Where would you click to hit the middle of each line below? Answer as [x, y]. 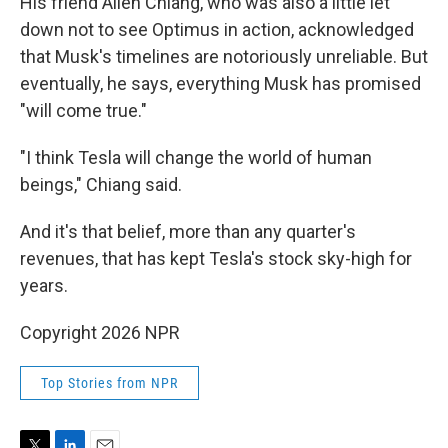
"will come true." [83, 110]
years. [44, 285]
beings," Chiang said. [101, 184]
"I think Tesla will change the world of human [196, 157]
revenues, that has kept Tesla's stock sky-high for [216, 258]
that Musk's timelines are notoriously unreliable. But [224, 56]
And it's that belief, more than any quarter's [188, 231]
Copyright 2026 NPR [100, 332]
